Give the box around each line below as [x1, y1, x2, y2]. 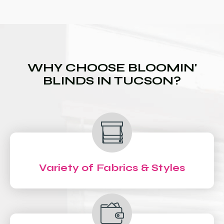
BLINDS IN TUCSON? [43, 73, 181, 88]
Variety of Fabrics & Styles [38, 161, 185, 174]
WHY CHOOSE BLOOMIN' [27, 60, 197, 75]
